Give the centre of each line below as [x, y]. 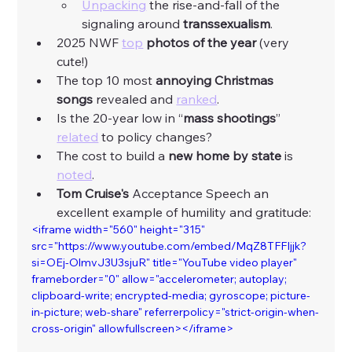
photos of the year [202, 43]
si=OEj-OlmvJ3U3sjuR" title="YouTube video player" [166, 263]
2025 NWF [90, 43]
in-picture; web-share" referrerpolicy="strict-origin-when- [176, 312]
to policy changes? [157, 137]
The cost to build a [111, 156]
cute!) [74, 62]
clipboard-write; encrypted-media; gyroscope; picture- [171, 296]
